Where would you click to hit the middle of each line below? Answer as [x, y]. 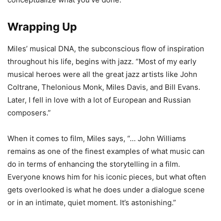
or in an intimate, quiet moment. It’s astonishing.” [92, 203]
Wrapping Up [42, 27]
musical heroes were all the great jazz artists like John [102, 74]
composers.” [29, 113]
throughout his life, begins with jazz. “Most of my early [102, 62]
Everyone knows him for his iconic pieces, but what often [107, 177]
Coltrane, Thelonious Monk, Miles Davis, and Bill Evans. [104, 87]
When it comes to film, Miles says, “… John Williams [97, 139]
